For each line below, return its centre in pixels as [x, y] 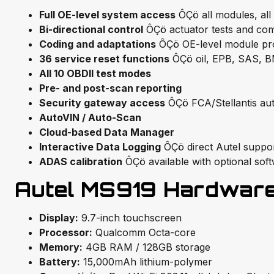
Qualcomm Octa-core [144, 233]
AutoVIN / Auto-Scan [90, 118]
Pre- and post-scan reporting [110, 88]
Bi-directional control [91, 30]
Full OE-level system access [107, 15]
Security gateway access [102, 103]
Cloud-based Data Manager [107, 132]
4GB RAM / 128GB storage [146, 247]
